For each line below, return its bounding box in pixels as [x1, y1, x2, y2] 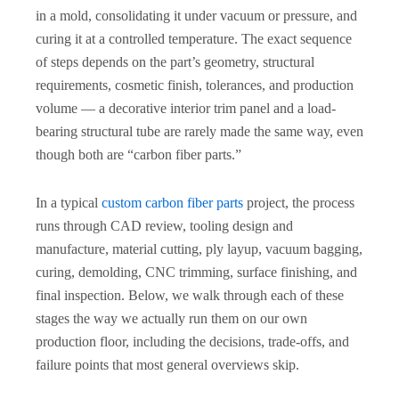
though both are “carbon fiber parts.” [36, 147, 241, 162]
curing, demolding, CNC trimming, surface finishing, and [36, 265, 357, 280]
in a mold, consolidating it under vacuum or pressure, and [36, 8, 357, 23]
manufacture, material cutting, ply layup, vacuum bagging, [36, 241, 362, 256]
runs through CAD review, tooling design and [36, 218, 293, 233]
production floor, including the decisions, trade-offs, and [36, 334, 349, 349]
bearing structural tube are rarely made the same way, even [36, 124, 363, 139]
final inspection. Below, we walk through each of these [36, 288, 344, 303]
